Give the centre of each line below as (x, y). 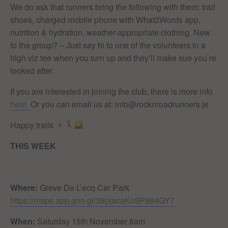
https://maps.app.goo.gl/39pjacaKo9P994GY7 (92, 200)
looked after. (32, 70)
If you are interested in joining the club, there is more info (111, 91)
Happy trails (33, 125)
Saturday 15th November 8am (90, 221)
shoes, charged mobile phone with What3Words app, (105, 19)
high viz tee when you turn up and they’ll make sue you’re (113, 58)
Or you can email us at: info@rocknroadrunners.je (120, 104)
